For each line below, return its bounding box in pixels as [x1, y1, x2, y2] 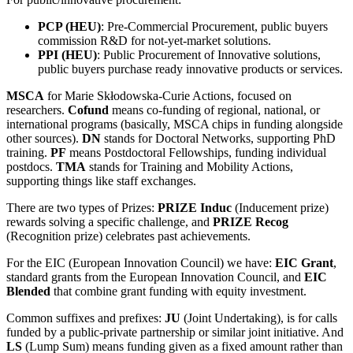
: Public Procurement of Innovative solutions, [97, 48, 321, 62]
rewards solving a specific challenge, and [6, 215, 213, 229]
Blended [6, 284, 50, 299]
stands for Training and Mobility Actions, [86, 160, 293, 174]
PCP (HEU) [38, 20, 101, 34]
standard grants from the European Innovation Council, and [6, 270, 304, 284]
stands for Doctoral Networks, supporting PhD [101, 132, 336, 146]
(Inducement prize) [232, 201, 329, 215]
